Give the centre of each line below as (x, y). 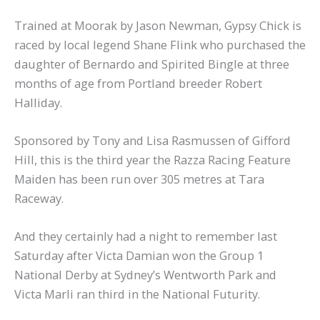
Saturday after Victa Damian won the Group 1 (139, 256)
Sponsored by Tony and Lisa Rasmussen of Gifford (152, 140)
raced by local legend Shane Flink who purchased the (160, 44)
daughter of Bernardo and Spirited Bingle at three (152, 64)
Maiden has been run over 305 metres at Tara (139, 179)
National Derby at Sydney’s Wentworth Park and (145, 275)
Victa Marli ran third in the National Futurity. (137, 294)
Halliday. (38, 102)
